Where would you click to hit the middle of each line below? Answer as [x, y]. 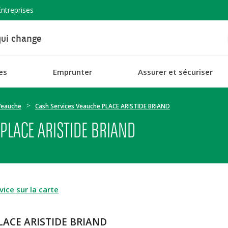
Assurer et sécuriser [175, 72]
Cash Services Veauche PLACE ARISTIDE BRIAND [103, 106]
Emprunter [72, 72]
